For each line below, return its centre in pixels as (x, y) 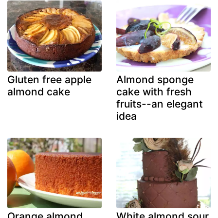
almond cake (39, 91)
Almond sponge (155, 79)
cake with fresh (154, 91)
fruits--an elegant (160, 104)
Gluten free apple (49, 79)
